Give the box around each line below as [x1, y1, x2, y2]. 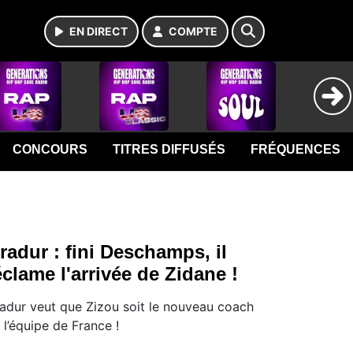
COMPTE [169, 24, 217, 38]
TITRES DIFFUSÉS [113, 143, 226, 156]
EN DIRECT [69, 24, 128, 38]
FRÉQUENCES [251, 143, 341, 156]
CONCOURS [13, 143, 88, 156]
